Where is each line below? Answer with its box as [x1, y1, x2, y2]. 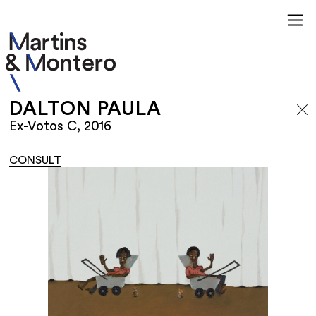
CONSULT [9, 154, 62, 166]
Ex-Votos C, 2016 [9, 120, 111, 133]
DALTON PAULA [9, 99, 162, 119]
